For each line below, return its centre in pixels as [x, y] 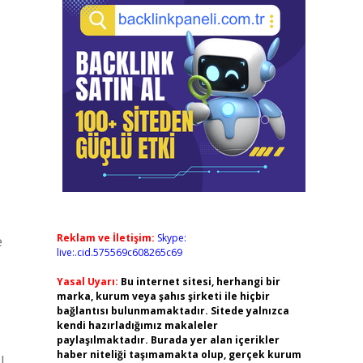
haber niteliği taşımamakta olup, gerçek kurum [179, 354]
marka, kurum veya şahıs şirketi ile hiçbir [163, 296]
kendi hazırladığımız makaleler [137, 325]
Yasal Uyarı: [87, 282]
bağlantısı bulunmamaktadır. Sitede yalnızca [173, 311]
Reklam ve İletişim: [105, 238]
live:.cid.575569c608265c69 [119, 252]
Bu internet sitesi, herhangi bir [200, 282]
